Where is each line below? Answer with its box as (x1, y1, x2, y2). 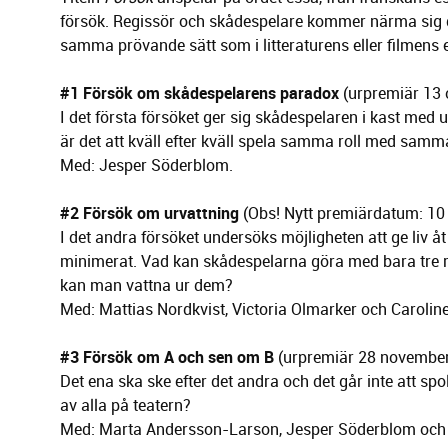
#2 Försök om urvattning (60, 202, 239, 225)
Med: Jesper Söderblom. (60, 154, 233, 177)
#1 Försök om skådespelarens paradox (60, 82, 339, 105)
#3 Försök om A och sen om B (60, 346, 274, 369)
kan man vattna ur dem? (60, 274, 233, 297)
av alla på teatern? (60, 394, 191, 417)
